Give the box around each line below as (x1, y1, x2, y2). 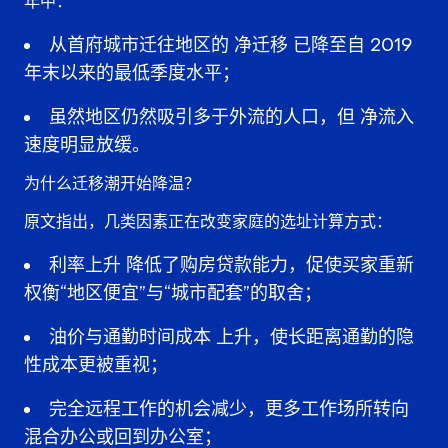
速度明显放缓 (24, 133, 132, 157)
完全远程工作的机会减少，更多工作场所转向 (49, 397, 409, 421)
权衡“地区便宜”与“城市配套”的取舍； (24, 281, 322, 305)
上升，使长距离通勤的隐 (211, 325, 414, 349)
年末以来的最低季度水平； (24, 61, 240, 85)
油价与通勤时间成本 (49, 325, 211, 349)
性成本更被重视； (24, 353, 168, 377)
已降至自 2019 (288, 33, 412, 57)
